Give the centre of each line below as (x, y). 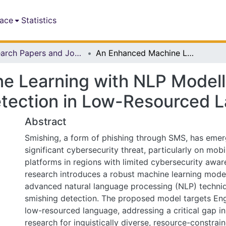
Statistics (39, 20)
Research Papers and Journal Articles (78, 53)
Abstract (45, 122)
